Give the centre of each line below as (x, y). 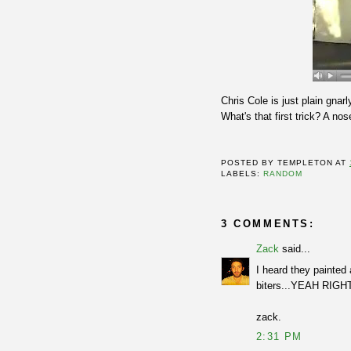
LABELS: (242, 174)
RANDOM (283, 174)
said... (295, 249)
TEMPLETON (306, 163)
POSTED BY (250, 163)
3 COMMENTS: (268, 224)
